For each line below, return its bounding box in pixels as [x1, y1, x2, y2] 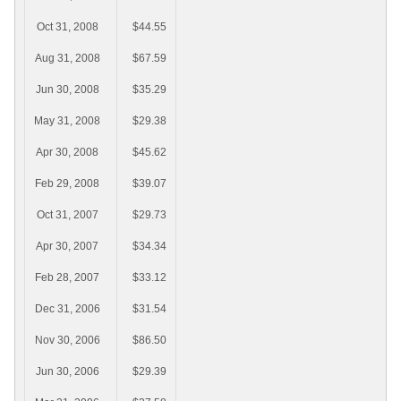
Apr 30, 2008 [36, 146, 98, 159]
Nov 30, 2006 [34, 334, 100, 347]
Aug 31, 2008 [34, 52, 100, 65]
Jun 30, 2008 [35, 83, 99, 97]
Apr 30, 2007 [36, 240, 98, 253]
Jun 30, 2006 [35, 365, 99, 379]
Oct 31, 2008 [36, 21, 98, 34]
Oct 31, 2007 [36, 209, 98, 222]
